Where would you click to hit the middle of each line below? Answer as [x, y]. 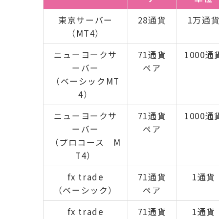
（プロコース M [86, 142]
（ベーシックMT [86, 81]
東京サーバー [86, 20]
